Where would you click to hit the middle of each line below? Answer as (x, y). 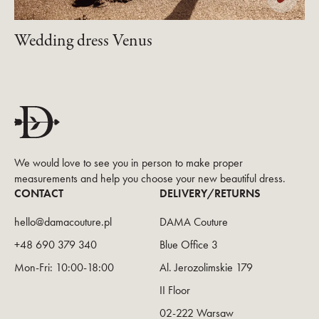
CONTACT (39, 194)
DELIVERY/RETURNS (210, 194)
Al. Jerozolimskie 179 (206, 268)
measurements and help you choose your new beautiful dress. (150, 179)
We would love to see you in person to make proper (129, 163)
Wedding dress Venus (83, 41)
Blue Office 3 (189, 245)
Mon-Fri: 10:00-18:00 (64, 268)
